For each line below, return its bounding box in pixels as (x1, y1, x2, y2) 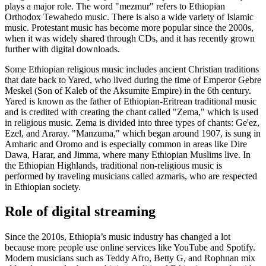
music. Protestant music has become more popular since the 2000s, (5, 22, 254, 33)
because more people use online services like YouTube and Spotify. (5, 242, 255, 253)
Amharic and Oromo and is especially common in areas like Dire (5, 138, 247, 149)
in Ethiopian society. (5, 181, 81, 192)
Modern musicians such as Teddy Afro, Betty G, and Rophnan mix (5, 253, 255, 264)
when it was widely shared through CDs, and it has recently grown (5, 33, 255, 43)
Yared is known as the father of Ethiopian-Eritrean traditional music (5, 96, 256, 106)
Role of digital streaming (5, 204, 156, 220)
